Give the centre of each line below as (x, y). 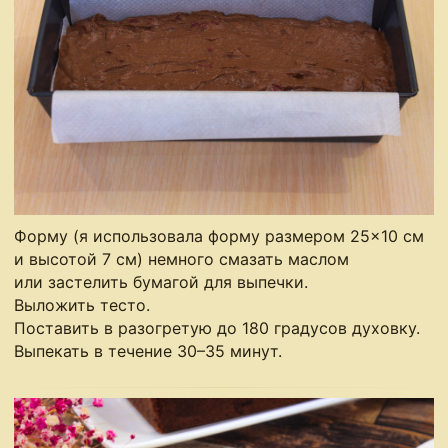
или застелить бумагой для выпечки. (161, 282)
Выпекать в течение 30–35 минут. (148, 351)
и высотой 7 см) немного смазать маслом (182, 259)
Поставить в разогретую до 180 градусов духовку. (217, 328)
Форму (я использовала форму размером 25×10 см (219, 236)
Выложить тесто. (82, 305)
